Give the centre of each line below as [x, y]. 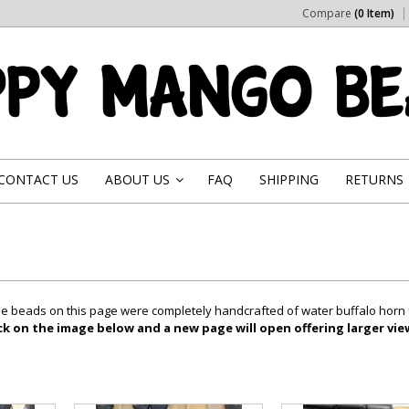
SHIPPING [289, 179]
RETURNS [374, 179]
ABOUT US [137, 179]
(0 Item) [374, 13]
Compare [328, 13]
